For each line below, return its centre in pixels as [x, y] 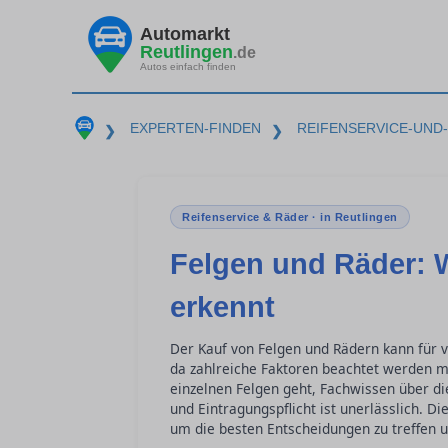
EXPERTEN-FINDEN [195, 128]
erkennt [222, 307]
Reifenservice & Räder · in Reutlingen [290, 217]
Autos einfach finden [188, 66]
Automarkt [185, 33]
